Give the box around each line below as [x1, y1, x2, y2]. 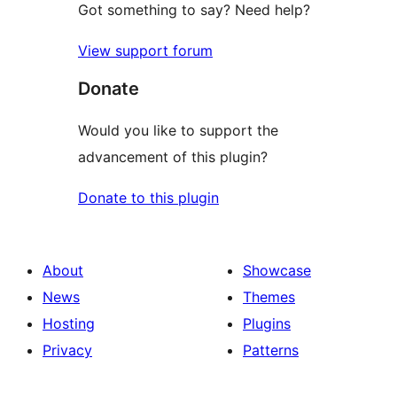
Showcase [243, 261, 311, 279]
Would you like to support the [78, 121, 278, 139]
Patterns [243, 340, 299, 359]
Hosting [43, 314, 95, 332]
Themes [243, 287, 295, 306]
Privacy [43, 340, 92, 359]
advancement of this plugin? [78, 147, 268, 166]
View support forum [78, 41, 213, 59]
